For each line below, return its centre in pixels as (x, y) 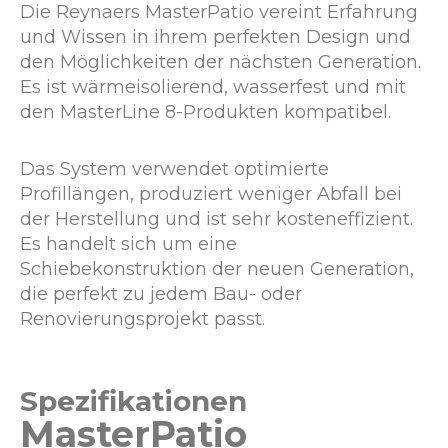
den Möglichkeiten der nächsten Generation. (220, 62)
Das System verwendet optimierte (174, 169)
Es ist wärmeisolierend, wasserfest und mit (213, 87)
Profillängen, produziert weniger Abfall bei (211, 194)
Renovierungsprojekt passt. (142, 319)
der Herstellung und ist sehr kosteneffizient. (216, 219)
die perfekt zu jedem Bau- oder (161, 294)
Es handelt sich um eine (128, 244)
